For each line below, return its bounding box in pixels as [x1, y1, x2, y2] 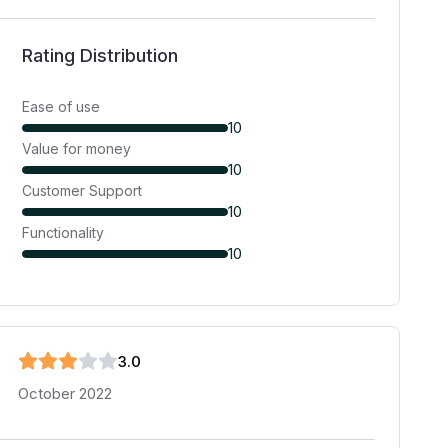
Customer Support [22, 182, 143, 199]
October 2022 [18, 384, 113, 403]
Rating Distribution [22, 45, 179, 66]
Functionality [22, 224, 105, 241]
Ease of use [22, 98, 101, 115]
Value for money [22, 140, 132, 157]
